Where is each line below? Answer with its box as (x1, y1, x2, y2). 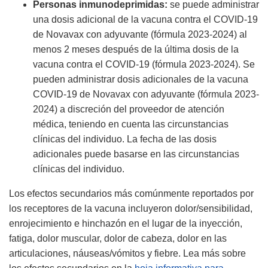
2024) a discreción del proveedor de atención (33, 104, 224, 115)
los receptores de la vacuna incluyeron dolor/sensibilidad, (9, 203, 252, 214)
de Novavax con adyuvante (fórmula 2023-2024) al (33, 29, 247, 40)
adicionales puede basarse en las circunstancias (33, 149, 239, 160)
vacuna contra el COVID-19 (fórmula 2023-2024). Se (33, 59, 255, 70)
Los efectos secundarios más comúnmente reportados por (9, 188, 254, 199)
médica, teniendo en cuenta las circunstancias (33, 119, 229, 130)
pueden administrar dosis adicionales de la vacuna (33, 74, 248, 85)
